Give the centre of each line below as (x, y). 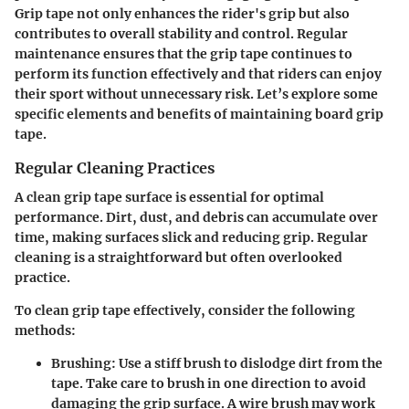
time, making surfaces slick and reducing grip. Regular (191, 238)
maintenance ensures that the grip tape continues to (184, 54)
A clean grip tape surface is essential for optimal (169, 198)
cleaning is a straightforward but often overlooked (178, 258)
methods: (45, 331)
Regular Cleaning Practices (115, 168)
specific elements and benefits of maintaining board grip (199, 115)
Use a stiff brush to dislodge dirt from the (249, 364)
